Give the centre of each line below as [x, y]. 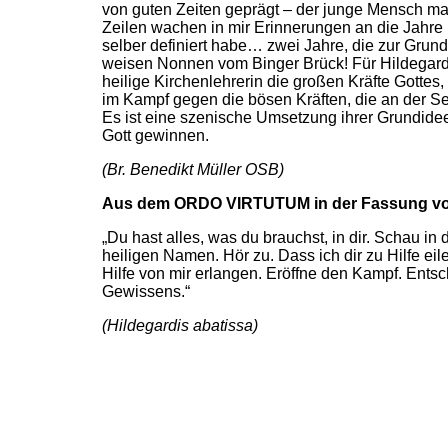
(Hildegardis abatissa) [180, 325]
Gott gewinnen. [155, 135]
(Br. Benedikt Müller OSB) [193, 169]
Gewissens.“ [146, 291]
